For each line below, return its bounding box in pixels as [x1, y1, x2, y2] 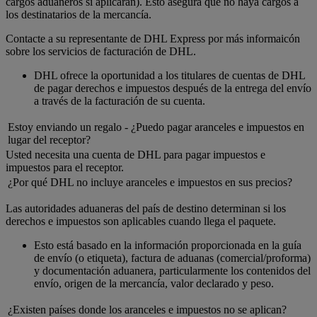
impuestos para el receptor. [6, 161, 124, 174]
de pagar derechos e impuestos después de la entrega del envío [34, 82, 311, 95]
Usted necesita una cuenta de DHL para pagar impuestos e [6, 149, 265, 161]
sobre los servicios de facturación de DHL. [6, 45, 196, 58]
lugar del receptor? [8, 134, 91, 146]
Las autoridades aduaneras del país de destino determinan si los [6, 202, 286, 215]
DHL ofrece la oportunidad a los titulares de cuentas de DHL [34, 69, 305, 82]
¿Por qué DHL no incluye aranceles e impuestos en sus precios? [8, 176, 292, 189]
